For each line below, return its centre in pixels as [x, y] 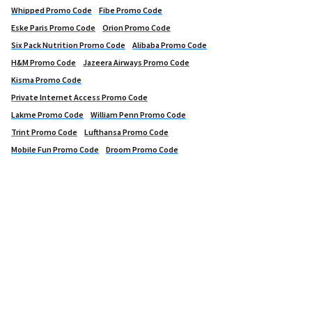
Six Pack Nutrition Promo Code [68, 45]
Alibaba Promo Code [170, 45]
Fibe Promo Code [131, 10]
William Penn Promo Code [138, 115]
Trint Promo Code [44, 132]
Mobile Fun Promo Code [55, 150]
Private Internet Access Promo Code [79, 97]
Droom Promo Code [142, 150]
